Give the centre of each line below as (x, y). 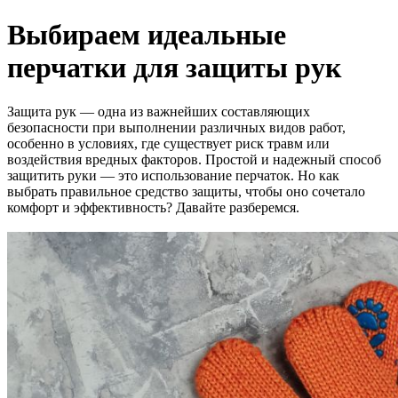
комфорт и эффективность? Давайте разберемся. (153, 207)
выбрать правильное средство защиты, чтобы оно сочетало (186, 191)
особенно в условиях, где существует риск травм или (168, 143)
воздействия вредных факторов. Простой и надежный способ (194, 159)
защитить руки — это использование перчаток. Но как (173, 175)
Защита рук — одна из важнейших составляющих (159, 111)
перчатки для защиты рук (174, 68)
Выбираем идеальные (147, 35)
